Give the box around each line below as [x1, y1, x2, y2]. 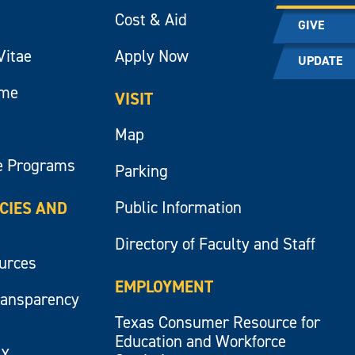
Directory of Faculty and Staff [114, 233, 315, 256]
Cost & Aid [114, 9, 187, 32]
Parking [114, 160, 168, 183]
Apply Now [114, 45, 189, 68]
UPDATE [298, 52, 342, 69]
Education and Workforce [114, 330, 286, 353]
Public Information [114, 197, 242, 219]
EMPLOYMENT [114, 276, 213, 299]
